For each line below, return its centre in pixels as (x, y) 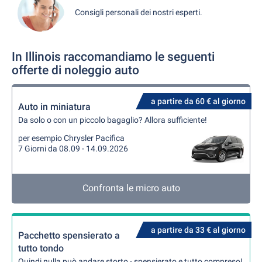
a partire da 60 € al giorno (198, 101)
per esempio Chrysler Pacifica (71, 138)
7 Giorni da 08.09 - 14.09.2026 (73, 149)
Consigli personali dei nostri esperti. (139, 12)
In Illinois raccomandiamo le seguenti (113, 57)
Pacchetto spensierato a (69, 235)
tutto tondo (41, 248)
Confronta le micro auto (131, 188)
